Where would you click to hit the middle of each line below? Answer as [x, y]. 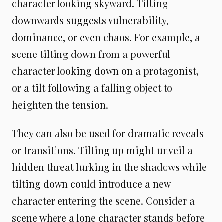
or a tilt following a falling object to [92, 87]
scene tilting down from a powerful [91, 54]
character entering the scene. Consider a [103, 200]
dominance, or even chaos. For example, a [106, 37]
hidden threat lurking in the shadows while [109, 167]
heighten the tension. [60, 104]
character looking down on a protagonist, [105, 71]
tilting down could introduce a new [91, 184]
